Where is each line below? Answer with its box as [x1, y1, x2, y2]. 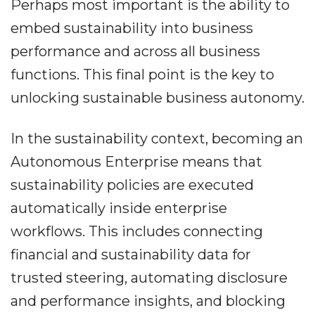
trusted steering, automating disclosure [11, 269, 288, 287]
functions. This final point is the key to [11, 66, 274, 84]
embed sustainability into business [11, 20, 253, 37]
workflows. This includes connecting [11, 223, 263, 240]
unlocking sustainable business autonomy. [11, 89, 304, 107]
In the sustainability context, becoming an [11, 130, 303, 148]
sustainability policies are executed [11, 176, 254, 194]
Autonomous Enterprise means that [11, 153, 262, 171]
